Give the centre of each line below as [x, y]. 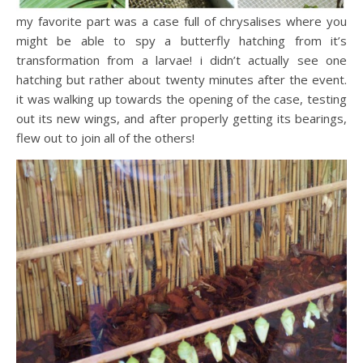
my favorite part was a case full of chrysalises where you [181, 21]
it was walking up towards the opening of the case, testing [181, 99]
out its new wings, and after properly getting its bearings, [181, 119]
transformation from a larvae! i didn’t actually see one [181, 60]
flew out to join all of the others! [107, 138]
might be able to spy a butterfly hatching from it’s [181, 41]
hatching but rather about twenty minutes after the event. [181, 80]
